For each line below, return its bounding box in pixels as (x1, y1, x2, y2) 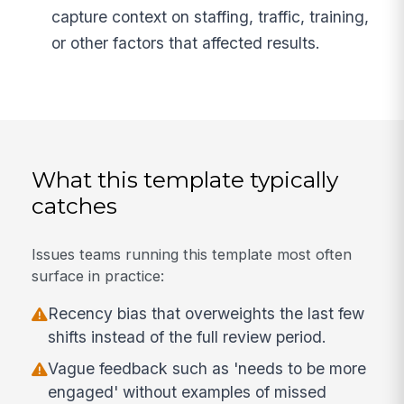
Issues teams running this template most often (32, 244, 353, 263)
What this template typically (32, 166, 339, 194)
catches (32, 192, 118, 220)
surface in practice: (32, 266, 165, 285)
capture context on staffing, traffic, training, (51, 7, 370, 27)
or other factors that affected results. (51, 33, 321, 53)
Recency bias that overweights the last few (48, 304, 365, 324)
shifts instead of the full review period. (48, 327, 327, 347)
